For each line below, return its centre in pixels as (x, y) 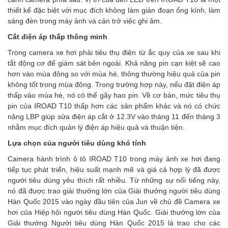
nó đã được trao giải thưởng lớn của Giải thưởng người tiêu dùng (114, 191)
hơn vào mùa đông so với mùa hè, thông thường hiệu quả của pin (114, 74)
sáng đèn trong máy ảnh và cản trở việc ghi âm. (85, 21)
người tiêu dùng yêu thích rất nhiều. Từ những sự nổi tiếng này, (114, 180)
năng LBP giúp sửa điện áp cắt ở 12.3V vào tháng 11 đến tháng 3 (114, 117)
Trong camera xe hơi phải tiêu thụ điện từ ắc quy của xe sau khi (114, 52)
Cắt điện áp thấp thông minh (58, 37)
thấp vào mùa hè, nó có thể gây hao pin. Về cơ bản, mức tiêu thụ (114, 95)
